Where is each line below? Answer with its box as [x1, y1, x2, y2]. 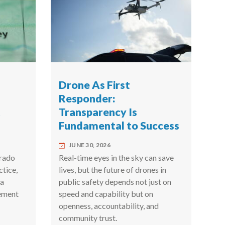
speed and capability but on [58, 189, 153, 199]
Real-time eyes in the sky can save [58, 153, 174, 163]
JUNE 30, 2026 [68, 141, 110, 149]
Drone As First [58, 78, 130, 92]
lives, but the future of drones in [58, 165, 166, 175]
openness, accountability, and [58, 201, 159, 211]
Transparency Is [58, 105, 137, 119]
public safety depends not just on [58, 177, 171, 187]
